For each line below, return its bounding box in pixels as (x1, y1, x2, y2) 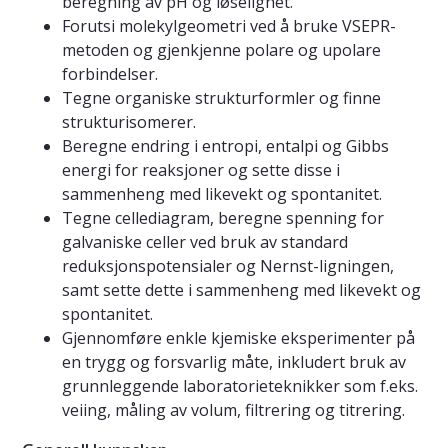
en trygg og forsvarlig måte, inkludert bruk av (62, 351, 406, 374)
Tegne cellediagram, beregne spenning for (62, 207, 384, 230)
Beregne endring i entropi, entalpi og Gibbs (62, 135, 389, 158)
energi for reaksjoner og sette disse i (62, 159, 340, 182)
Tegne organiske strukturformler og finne (62, 87, 381, 110)
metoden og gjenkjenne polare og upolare (62, 39, 381, 62)
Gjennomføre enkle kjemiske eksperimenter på (62, 327, 415, 350)
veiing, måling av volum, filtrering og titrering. (62, 399, 405, 422)
